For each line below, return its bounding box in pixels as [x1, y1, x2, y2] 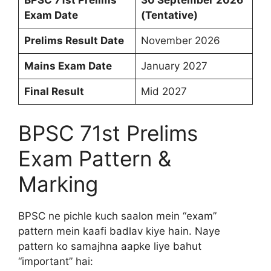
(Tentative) [140, 9, 198, 21]
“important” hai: [18, 255, 93, 267]
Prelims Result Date [24, 34, 124, 47]
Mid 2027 [140, 85, 187, 97]
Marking [18, 171, 98, 197]
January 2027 [140, 60, 207, 72]
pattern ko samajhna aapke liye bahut [18, 240, 201, 252]
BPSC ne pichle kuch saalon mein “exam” [18, 209, 217, 222]
